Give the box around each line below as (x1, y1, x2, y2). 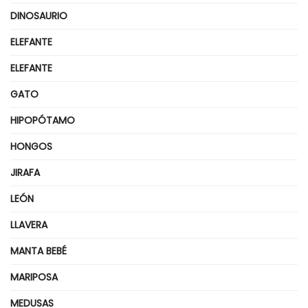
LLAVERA (10, 217, 47, 232)
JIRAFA (10, 165, 40, 179)
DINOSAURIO (10, 8, 67, 23)
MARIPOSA (10, 269, 58, 284)
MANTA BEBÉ (10, 243, 67, 258)
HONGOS (10, 139, 52, 153)
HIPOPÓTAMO (10, 113, 75, 127)
